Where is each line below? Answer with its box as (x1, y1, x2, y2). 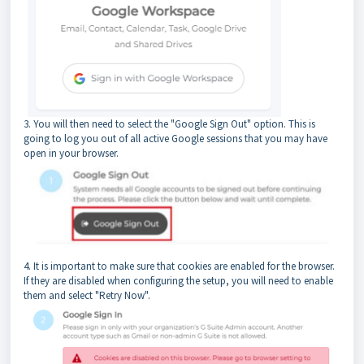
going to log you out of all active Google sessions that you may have (24, 131, 327, 145)
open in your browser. (24, 145, 119, 160)
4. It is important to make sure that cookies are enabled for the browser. (24, 259, 335, 274)
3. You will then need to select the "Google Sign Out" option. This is (24, 116, 315, 131)
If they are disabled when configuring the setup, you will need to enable (24, 274, 333, 288)
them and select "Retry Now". (24, 288, 150, 303)
